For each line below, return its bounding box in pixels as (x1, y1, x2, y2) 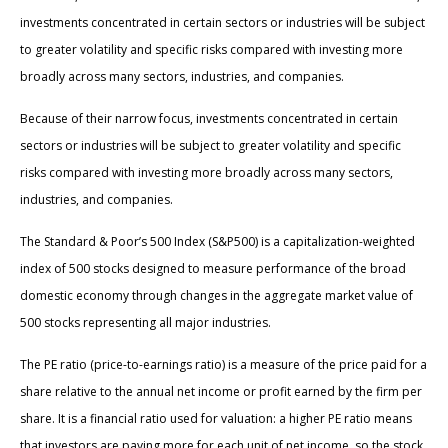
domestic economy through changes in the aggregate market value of (20, 287, 413, 305)
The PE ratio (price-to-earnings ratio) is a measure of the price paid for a (20, 356, 427, 374)
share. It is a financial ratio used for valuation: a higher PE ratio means (20, 410, 412, 428)
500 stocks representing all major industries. (20, 314, 271, 332)
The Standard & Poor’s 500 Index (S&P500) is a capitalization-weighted (20, 233, 415, 251)
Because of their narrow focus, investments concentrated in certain (20, 110, 398, 128)
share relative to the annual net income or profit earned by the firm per (20, 383, 422, 401)
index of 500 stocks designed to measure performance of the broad (20, 260, 406, 278)
